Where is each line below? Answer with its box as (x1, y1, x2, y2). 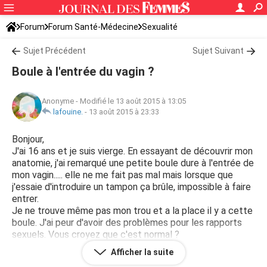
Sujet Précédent (23, 46, 86, 55)
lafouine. (53, 107, 83, 116)
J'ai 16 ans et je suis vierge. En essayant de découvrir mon (12, 145, 253, 157)
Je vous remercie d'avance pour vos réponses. (12, 253, 204, 264)
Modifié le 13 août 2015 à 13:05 (80, 97, 186, 105)
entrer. (12, 193, 39, 204)
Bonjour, (12, 133, 44, 145)
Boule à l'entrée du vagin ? (12, 64, 154, 79)
